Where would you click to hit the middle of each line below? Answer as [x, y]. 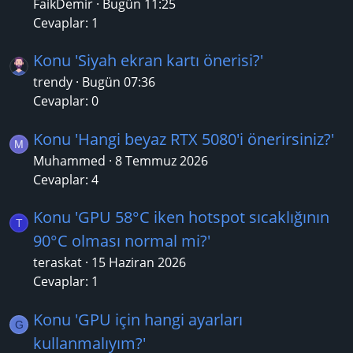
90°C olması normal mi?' [122, 241]
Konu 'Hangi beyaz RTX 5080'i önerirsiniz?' [184, 139]
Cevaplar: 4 [66, 179]
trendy [53, 82]
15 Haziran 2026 [139, 263]
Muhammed [69, 160]
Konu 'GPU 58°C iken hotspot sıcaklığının [181, 217]
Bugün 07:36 [119, 82]
